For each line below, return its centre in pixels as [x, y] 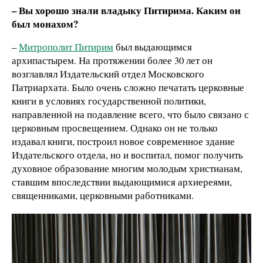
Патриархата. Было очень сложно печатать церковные [128, 87]
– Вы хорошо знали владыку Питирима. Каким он [126, 10]
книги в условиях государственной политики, [109, 101]
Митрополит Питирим [66, 47]
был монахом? [45, 23]
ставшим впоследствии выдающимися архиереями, [122, 182]
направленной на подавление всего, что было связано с [130, 114]
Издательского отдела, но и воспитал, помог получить [127, 155]
